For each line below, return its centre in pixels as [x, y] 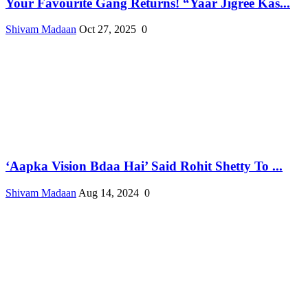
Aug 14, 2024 [109, 192]
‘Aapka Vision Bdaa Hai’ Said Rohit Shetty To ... [144, 166]
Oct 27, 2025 [108, 30]
